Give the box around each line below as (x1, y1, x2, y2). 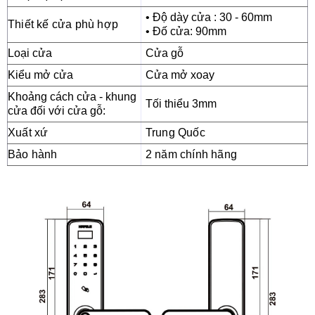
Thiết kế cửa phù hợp (8, 18, 118, 31)
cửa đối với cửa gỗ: (8, 105, 105, 117)
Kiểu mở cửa (8, 69, 73, 82)
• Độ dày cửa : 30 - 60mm (145, 11, 272, 24)
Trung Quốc (145, 127, 205, 139)
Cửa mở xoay (145, 69, 214, 82)
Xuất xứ (8, 127, 49, 139)
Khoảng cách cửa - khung (8, 91, 136, 103)
